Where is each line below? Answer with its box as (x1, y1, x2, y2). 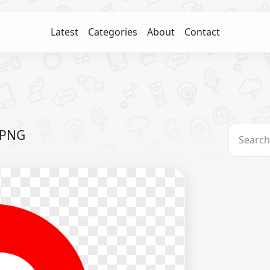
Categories (87, 25, 137, 39)
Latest (50, 25, 78, 39)
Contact (184, 25, 220, 39)
